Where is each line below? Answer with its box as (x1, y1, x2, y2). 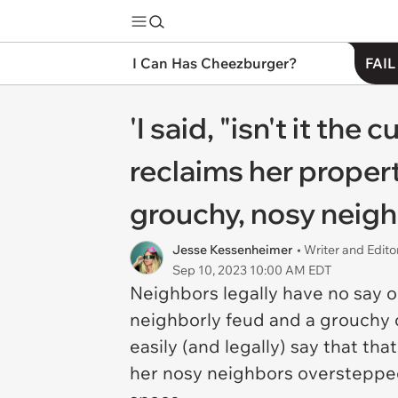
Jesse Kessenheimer (172, 242, 292, 258)
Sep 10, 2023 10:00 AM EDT (172, 262, 331, 278)
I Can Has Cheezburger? (132, 54, 297, 72)
